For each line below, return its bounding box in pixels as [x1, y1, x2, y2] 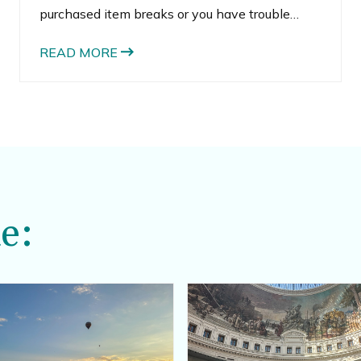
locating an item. [39, 25, 138, 41]
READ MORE [39, 44, 118, 60]
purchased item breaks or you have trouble [39, 6, 290, 22]
